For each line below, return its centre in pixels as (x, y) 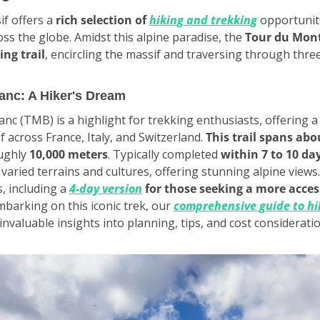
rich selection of (102, 20)
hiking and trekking (203, 20)
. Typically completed (164, 154)
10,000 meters (69, 154)
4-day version (106, 188)
